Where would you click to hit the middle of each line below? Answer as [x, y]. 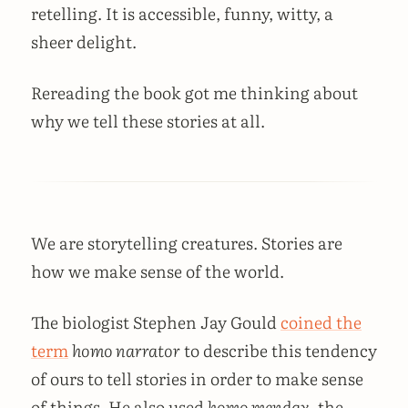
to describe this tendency [279, 350]
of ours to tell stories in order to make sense [197, 378]
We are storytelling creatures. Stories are [187, 242]
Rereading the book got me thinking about [194, 92]
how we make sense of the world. [158, 270]
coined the [321, 321]
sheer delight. [84, 42]
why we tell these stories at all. [148, 120]
